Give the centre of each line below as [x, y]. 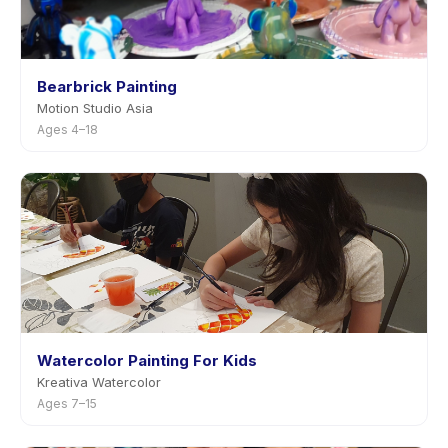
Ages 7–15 [67, 403]
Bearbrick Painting [107, 86]
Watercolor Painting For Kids [147, 360]
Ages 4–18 [67, 129]
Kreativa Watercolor [99, 382]
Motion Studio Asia [95, 108]
